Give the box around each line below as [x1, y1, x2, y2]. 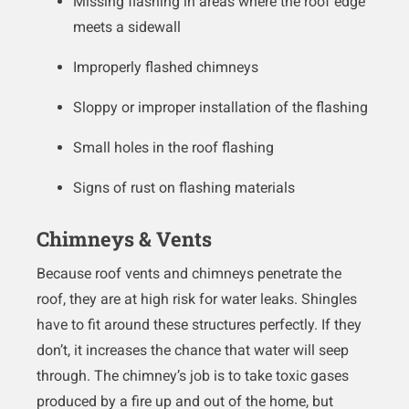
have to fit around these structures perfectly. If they [37, 316, 362, 334]
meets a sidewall [73, 18, 181, 37]
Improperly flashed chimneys [73, 58, 258, 77]
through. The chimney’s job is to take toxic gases [37, 367, 349, 385]
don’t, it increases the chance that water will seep [37, 341, 349, 360]
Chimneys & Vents [37, 225, 212, 253]
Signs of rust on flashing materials [73, 179, 295, 197]
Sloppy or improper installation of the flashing [73, 99, 368, 117]
